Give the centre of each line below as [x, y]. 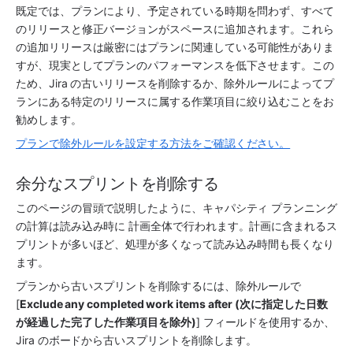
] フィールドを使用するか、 [265, 322]
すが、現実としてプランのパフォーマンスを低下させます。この [175, 65]
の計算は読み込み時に [72, 226]
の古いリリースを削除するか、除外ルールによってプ [201, 83]
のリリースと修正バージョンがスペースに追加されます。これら [175, 28]
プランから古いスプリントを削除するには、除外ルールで [159, 286]
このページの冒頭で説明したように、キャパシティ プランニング [176, 208]
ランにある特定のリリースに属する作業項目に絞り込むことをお [175, 101]
